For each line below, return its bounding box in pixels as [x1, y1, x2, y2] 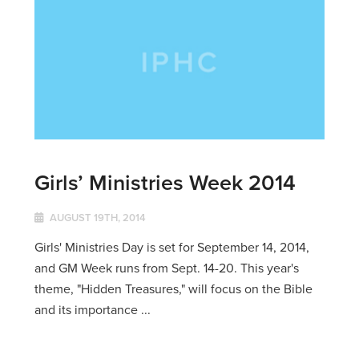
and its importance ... [34, 301, 151, 320]
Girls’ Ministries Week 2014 [34, 167, 296, 199]
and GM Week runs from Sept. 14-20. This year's [34, 259, 299, 278]
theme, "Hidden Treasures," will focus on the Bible [34, 280, 313, 299]
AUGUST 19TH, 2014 [46, 210, 146, 226]
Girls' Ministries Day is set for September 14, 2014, [34, 238, 309, 257]
